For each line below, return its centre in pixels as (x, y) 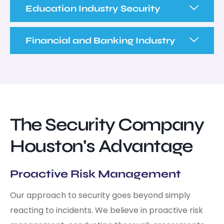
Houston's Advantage (101, 146)
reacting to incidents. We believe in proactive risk (106, 210)
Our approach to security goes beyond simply (100, 195)
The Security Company (107, 124)
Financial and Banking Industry (100, 40)
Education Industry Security (93, 8)
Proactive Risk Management (95, 174)
